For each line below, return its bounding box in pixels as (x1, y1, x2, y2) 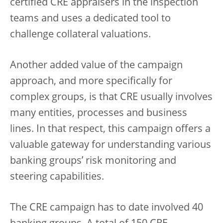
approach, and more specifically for (10, 77, 172, 87)
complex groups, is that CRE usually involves (10, 93, 213, 103)
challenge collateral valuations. (10, 30, 151, 40)
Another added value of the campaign (10, 61, 183, 71)
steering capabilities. (10, 172, 104, 182)
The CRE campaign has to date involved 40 (10, 203, 203, 213)
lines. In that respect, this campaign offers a (10, 124, 211, 134)
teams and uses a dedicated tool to (10, 14, 171, 24)
